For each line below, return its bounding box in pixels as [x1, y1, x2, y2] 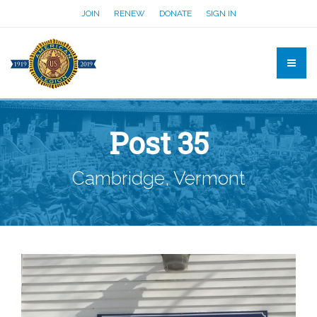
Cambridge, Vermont [72, 168, 245, 189]
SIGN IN [205, 8, 236, 18]
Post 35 [108, 123, 209, 162]
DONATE [158, 8, 192, 18]
